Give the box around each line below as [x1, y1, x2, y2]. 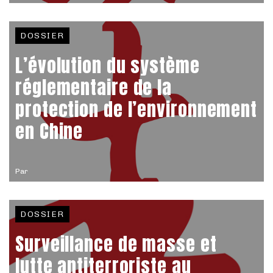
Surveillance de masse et [15, 230, 217, 258]
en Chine [15, 118, 83, 145]
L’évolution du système [15, 52, 200, 79]
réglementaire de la [15, 74, 172, 101]
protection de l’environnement [15, 96, 258, 123]
